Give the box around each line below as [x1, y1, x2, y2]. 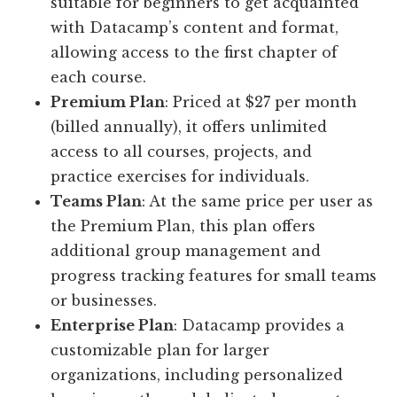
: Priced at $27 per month [165, 93, 358, 111]
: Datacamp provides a [174, 316, 346, 334]
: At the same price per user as [142, 192, 374, 210]
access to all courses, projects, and [51, 143, 313, 160]
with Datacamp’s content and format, [51, 19, 339, 36]
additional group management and [51, 242, 322, 260]
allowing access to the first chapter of [51, 43, 339, 61]
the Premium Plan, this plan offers [51, 217, 316, 235]
